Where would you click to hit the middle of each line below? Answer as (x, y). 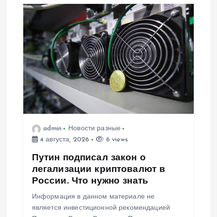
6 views (116, 140)
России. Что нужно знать (90, 181)
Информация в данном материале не (93, 197)
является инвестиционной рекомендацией (101, 208)
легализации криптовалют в (99, 170)
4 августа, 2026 (63, 140)
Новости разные (95, 129)
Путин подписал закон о (89, 158)
